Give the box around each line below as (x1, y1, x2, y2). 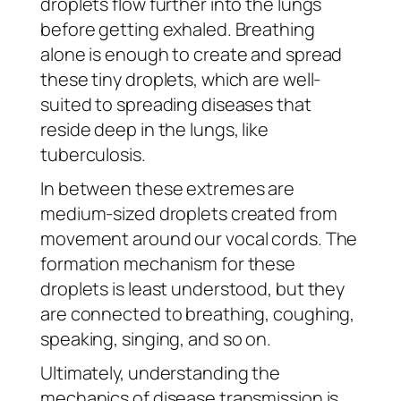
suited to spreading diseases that (40, 91, 311, 116)
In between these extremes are (40, 175, 295, 200)
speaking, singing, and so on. (40, 326, 272, 351)
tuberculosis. (40, 141, 146, 166)
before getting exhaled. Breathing (40, 16, 315, 41)
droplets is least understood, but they (40, 276, 346, 301)
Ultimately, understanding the (40, 360, 281, 385)
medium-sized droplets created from (40, 200, 337, 226)
